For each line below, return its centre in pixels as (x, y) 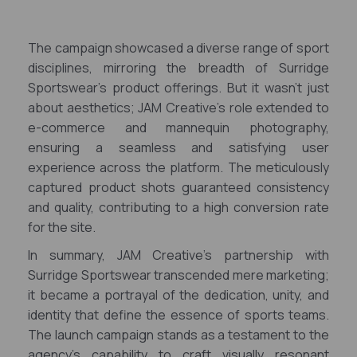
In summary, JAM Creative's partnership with (178, 255)
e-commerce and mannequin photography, (178, 127)
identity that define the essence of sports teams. (178, 315)
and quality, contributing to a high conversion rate (178, 207)
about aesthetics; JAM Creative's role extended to (178, 108)
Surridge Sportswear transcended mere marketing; (178, 275)
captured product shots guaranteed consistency (178, 187)
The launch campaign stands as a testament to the (178, 335)
